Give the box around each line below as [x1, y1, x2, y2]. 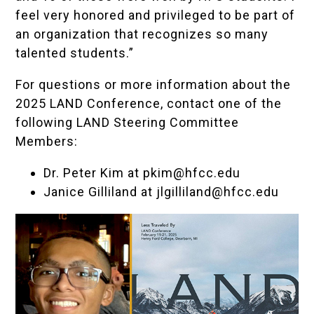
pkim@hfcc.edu [143, 165, 241, 181]
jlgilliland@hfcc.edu [156, 184, 280, 200]
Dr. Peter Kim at [43, 165, 144, 181]
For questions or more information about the [15, 77, 292, 93]
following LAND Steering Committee [15, 115, 240, 130]
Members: [15, 134, 78, 149]
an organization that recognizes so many [15, 27, 269, 42]
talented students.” [15, 46, 135, 61]
